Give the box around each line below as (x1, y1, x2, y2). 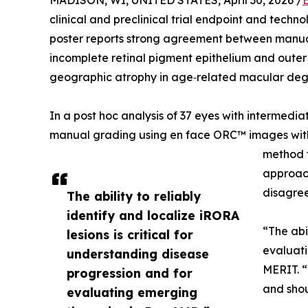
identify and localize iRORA (67, 208, 239, 223)
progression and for (67, 265, 192, 280)
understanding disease (67, 246, 209, 261)
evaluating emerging (67, 285, 197, 300)
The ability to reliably (67, 188, 201, 203)
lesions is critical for (67, 227, 193, 242)
